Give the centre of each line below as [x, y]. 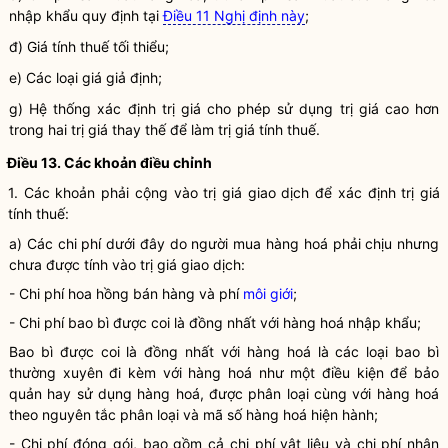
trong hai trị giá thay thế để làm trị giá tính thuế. [164, 129]
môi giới [268, 293]
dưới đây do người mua [183, 243]
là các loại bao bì [375, 351]
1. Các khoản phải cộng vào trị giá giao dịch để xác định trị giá [224, 192]
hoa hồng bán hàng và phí [153, 293]
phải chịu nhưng [383, 243]
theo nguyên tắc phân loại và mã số [127, 414]
